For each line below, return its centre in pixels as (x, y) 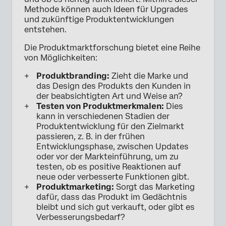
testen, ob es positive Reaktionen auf (109, 167)
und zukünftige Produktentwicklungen (99, 20)
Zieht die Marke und (149, 76)
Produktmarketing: (75, 187)
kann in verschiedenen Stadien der (103, 117)
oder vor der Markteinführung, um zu (107, 157)
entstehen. (45, 30)
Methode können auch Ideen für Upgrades (106, 10)
